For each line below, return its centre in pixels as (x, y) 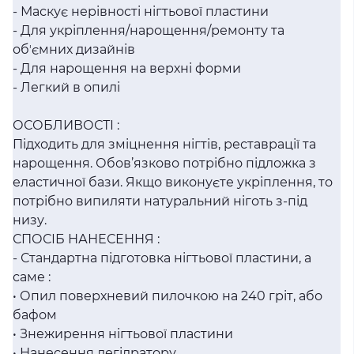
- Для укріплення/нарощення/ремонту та (149, 30)
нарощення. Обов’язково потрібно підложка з (164, 163)
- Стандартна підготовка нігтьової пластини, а (162, 258)
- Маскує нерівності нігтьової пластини (141, 11)
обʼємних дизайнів (74, 49)
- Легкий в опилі (66, 87)
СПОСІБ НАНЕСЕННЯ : (86, 239)
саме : (32, 277)
